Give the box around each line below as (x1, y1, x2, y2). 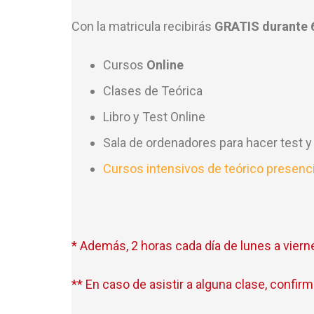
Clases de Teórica (103, 83, 203, 99)
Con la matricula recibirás (71, 19, 212, 34)
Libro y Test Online (103, 109, 205, 125)
